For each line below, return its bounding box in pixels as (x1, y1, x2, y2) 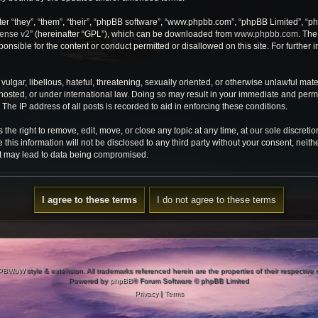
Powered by (69, 277, 110, 285)
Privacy (134, 290, 158, 297)
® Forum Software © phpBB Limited (133, 277, 249, 285)
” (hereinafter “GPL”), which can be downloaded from (30, 29, 234, 39)
